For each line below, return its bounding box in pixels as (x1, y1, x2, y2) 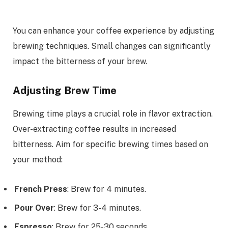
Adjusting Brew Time (13, 84, 117, 97)
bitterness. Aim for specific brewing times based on (13, 139, 208, 149)
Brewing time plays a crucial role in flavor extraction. (13, 108, 213, 119)
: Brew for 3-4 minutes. (54, 203, 141, 213)
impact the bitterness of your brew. (13, 56, 147, 66)
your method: (13, 154, 63, 164)
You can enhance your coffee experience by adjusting (13, 25, 214, 36)
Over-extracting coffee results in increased (13, 124, 176, 134)
